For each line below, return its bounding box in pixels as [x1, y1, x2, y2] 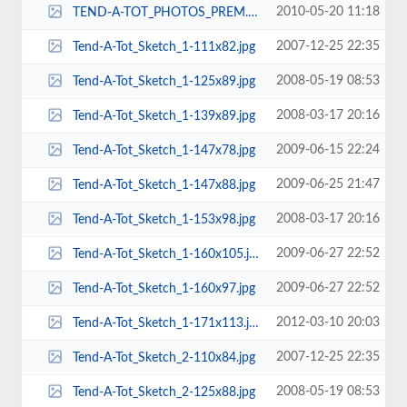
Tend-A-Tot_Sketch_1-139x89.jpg [72, 109, 255, 123]
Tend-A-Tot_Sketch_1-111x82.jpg [72, 40, 255, 54]
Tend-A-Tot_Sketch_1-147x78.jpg [72, 144, 255, 157]
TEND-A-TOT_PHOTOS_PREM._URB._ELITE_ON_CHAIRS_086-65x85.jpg [72, 5, 248, 19]
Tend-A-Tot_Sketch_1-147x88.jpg [72, 178, 255, 192]
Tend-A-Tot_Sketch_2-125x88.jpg [72, 385, 255, 399]
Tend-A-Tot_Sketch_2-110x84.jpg [72, 351, 255, 364]
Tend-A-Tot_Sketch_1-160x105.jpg [72, 247, 249, 261]
